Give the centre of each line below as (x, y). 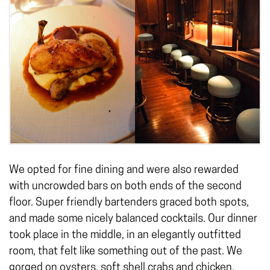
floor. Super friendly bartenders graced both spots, (129, 203)
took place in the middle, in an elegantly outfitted (125, 236)
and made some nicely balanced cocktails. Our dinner (133, 219)
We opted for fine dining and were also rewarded (124, 171)
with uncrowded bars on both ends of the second (125, 187)
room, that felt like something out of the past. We (126, 252)
